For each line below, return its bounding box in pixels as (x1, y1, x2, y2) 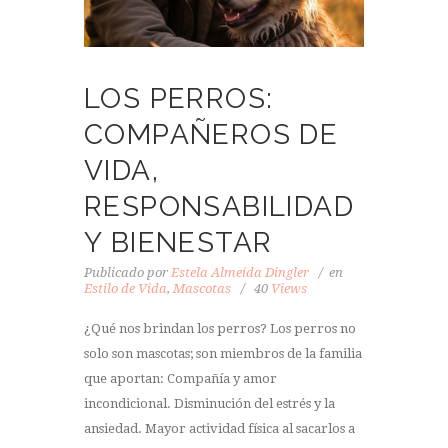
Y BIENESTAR (84, 225, 273, 259)
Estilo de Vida (84, 280, 167, 296)
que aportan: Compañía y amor (84, 371, 277, 387)
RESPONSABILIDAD (84, 189, 354, 223)
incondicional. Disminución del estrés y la (84, 396, 335, 412)
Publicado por (84, 264, 171, 280)
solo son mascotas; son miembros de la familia (84, 346, 362, 362)
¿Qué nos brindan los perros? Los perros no (84, 321, 356, 337)
